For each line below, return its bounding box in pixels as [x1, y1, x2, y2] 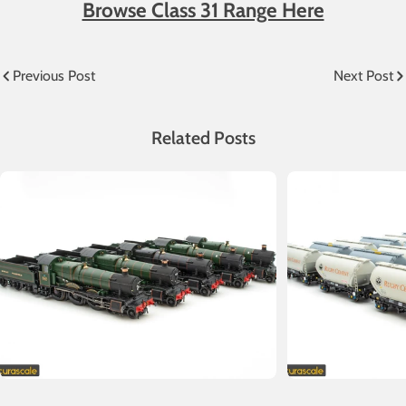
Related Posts [150, 127, 256, 150]
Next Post [333, 67, 393, 85]
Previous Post [13, 67, 95, 85]
